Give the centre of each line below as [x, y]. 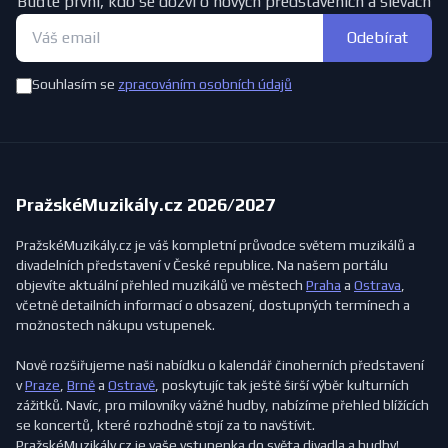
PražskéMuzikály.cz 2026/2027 [145, 204]
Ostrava [377, 284]
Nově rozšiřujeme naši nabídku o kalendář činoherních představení [220, 364]
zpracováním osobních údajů [205, 83]
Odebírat [377, 37]
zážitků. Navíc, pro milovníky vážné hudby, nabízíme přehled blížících [222, 404]
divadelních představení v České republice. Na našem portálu [202, 264]
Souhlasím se [75, 83]
